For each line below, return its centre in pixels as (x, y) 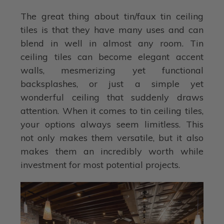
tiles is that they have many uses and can (112, 30)
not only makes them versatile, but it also (112, 138)
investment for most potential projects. (100, 165)
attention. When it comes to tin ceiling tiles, (112, 111)
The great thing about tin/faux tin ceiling (112, 16)
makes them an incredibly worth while (112, 151)
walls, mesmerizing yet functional (112, 70)
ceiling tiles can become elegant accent (112, 57)
